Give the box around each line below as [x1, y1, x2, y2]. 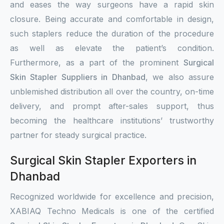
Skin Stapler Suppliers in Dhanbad [10, 72, 145, 82]
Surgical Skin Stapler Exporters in [10, 153, 196, 167]
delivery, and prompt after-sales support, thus [10, 101, 214, 111]
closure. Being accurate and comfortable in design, [10, 14, 214, 24]
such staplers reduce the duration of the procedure [10, 28, 214, 38]
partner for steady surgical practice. [10, 130, 146, 140]
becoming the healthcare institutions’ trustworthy [10, 115, 214, 125]
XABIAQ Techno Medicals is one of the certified [10, 206, 214, 216]
